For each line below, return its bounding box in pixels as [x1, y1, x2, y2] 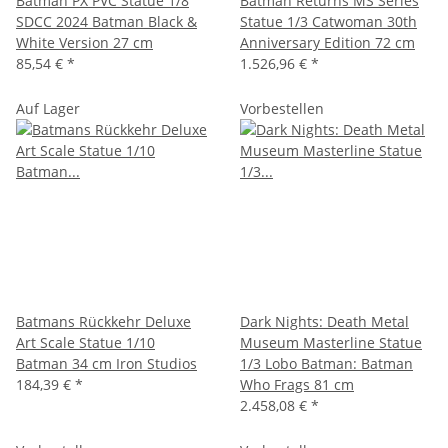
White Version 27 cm [16, 32, 153, 52]
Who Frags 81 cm [240, 374, 354, 394]
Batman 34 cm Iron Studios [16, 353, 197, 373]
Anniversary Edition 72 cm [240, 32, 415, 52]
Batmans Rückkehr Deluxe [16, 311, 191, 331]
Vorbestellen [240, 98, 324, 118]
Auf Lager [16, 98, 80, 118]
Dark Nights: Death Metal [240, 311, 409, 331]
